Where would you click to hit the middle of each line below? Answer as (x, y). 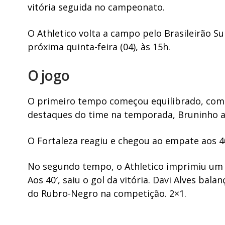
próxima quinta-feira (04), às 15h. (99, 46)
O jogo (48, 75)
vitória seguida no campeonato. (96, 7)
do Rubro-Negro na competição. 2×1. (107, 194)
